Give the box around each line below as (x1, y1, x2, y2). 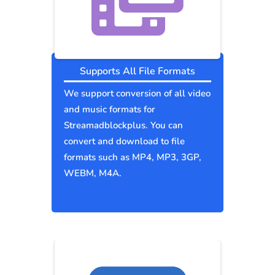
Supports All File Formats (80, 64, 195, 79)
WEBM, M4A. (64, 167, 122, 180)
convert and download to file (64, 135, 185, 148)
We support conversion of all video (64, 87, 211, 100)
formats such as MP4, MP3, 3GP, (64, 151, 201, 164)
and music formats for (64, 103, 155, 116)
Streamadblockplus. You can (64, 119, 183, 132)
